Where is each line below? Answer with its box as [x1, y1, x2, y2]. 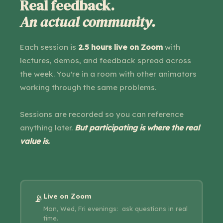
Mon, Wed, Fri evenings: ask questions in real [43, 204, 188, 213]
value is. [20, 136, 50, 146]
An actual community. [20, 11, 156, 32]
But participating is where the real [75, 122, 200, 132]
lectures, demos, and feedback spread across [20, 55, 191, 65]
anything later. [20, 122, 75, 132]
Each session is [20, 42, 78, 52]
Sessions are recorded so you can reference [20, 109, 184, 119]
